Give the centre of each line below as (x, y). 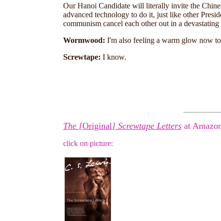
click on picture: (88, 143)
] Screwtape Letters (147, 126)
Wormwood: (85, 40)
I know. (113, 57)
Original (97, 126)
